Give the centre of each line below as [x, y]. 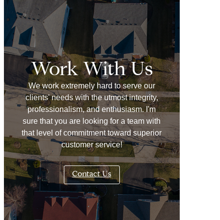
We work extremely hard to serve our [92, 85]
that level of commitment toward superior [92, 133]
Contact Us [92, 175]
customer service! [92, 144]
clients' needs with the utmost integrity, [92, 97]
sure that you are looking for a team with [92, 121]
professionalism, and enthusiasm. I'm [92, 109]
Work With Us [92, 70]
